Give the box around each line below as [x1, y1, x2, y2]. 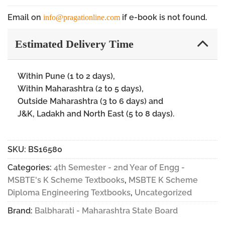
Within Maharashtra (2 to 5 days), [18, 84, 144, 94]
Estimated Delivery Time [15, 37, 134, 50]
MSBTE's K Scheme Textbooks [8, 175, 125, 185]
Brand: [8, 206, 35, 216]
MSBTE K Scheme [129, 175, 198, 185]
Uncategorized [135, 188, 192, 198]
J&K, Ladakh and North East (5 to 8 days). [18, 109, 174, 119]
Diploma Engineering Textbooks [8, 188, 131, 198]
